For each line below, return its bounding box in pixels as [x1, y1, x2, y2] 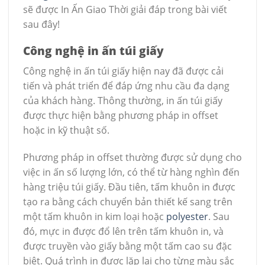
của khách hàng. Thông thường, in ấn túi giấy [23, 93, 222, 107]
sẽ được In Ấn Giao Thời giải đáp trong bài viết [23, 2, 227, 16]
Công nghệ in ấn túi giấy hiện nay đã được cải [23, 64, 224, 77]
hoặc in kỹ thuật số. [23, 123, 109, 137]
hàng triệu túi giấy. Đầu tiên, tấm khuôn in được [23, 180, 235, 193]
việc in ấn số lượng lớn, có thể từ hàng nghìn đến [23, 165, 240, 179]
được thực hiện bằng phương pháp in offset [23, 108, 218, 122]
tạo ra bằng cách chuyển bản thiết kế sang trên [23, 195, 232, 208]
